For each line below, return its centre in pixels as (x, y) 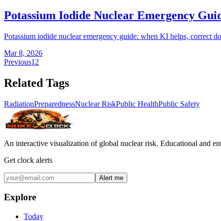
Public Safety (179, 104)
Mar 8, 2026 (23, 53)
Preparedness (55, 104)
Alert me (111, 178)
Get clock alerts (28, 160)
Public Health (137, 104)
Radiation (19, 104)
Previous (18, 62)
